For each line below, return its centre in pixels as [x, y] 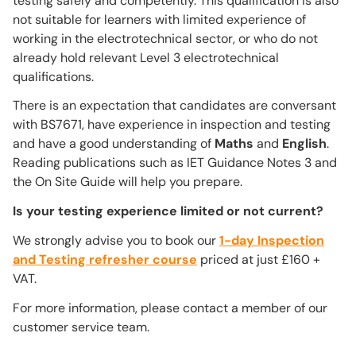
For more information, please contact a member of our [170, 308]
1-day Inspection [272, 240]
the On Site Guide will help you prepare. [128, 182]
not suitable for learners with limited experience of [159, 19]
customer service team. [83, 327]
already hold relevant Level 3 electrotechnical [146, 57]
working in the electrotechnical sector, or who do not [165, 38]
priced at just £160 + [259, 259]
